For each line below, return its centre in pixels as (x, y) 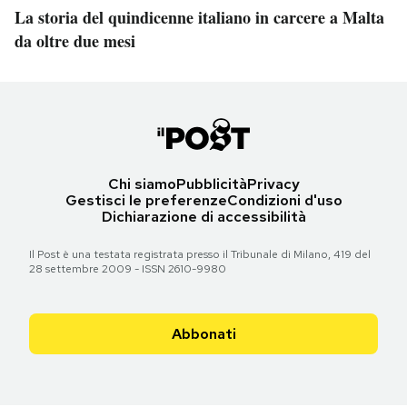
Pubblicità (211, 184)
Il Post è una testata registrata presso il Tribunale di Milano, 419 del (200, 255)
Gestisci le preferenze (146, 201)
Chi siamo (142, 184)
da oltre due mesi (75, 41)
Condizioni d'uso (284, 201)
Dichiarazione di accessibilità (203, 217)
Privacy (273, 184)
